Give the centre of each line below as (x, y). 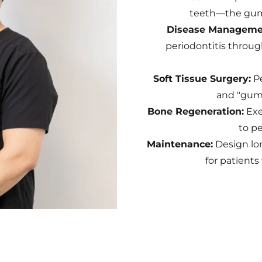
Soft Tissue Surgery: (202, 79)
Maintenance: (180, 144)
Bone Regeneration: (195, 111)
